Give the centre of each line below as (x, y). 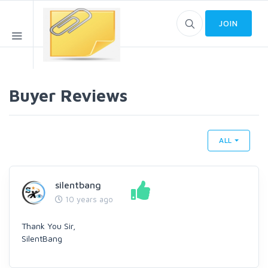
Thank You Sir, (48, 226)
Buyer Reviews (68, 95)
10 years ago (88, 199)
